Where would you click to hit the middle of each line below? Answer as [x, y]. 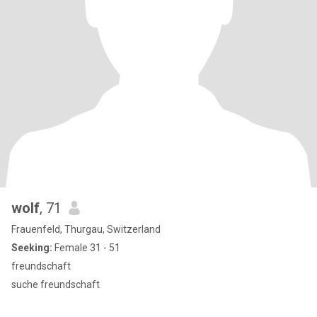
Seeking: [32, 248]
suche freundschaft [56, 284]
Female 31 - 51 [86, 248]
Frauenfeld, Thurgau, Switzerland [86, 229]
